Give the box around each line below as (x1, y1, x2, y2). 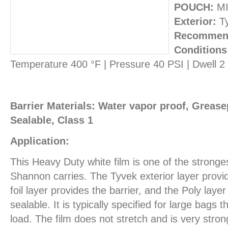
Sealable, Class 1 (10, 114, 93, 126)
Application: (10, 135, 69, 147)
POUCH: (174, 1, 214, 13)
